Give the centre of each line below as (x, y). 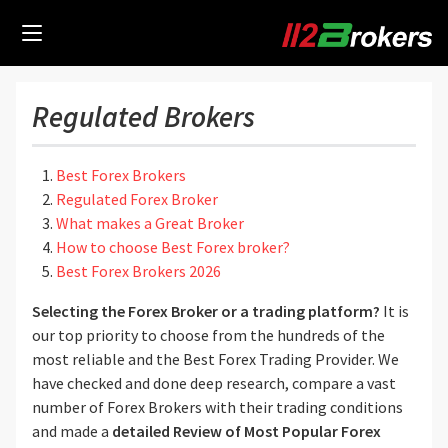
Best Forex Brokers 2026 (138, 271)
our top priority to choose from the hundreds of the (208, 335)
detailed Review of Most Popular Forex (246, 431)
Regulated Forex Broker (137, 199)
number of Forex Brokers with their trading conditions (217, 407)
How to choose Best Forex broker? (173, 247)
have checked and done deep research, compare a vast (214, 383)
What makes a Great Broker (150, 223)
